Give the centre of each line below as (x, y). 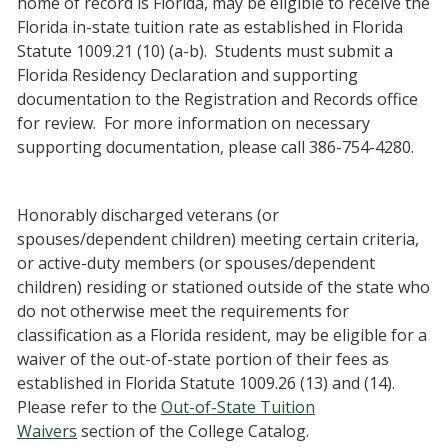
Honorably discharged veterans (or (148, 215)
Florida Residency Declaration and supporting (187, 75)
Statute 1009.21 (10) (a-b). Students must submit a (205, 51)
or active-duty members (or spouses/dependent (196, 263)
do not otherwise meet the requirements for (183, 311)
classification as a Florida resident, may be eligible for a (222, 335)
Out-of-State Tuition (238, 407)
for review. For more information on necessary (193, 123)
